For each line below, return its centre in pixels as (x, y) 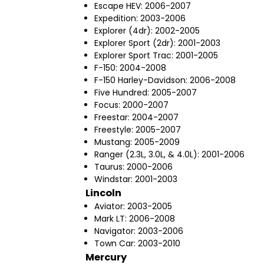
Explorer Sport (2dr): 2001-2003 (157, 43)
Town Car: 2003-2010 (137, 244)
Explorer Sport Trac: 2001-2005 (156, 56)
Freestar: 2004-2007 (136, 118)
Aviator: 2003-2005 (133, 207)
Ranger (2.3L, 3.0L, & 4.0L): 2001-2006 (169, 155)
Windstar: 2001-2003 (136, 179)
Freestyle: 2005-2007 (138, 130)
